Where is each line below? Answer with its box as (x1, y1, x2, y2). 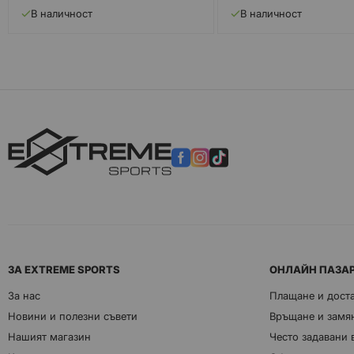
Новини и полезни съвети (8, 310, 137, 323)
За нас (8, 289, 40, 303)
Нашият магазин (8, 330, 91, 344)
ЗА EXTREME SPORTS (8, 263, 120, 277)
